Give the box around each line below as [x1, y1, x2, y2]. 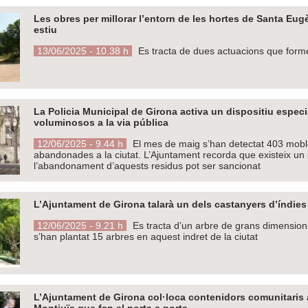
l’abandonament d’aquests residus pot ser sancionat [34, 159, 261, 171]
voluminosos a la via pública [34, 116, 168, 128]
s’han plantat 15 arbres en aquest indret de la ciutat [34, 230, 258, 242]
